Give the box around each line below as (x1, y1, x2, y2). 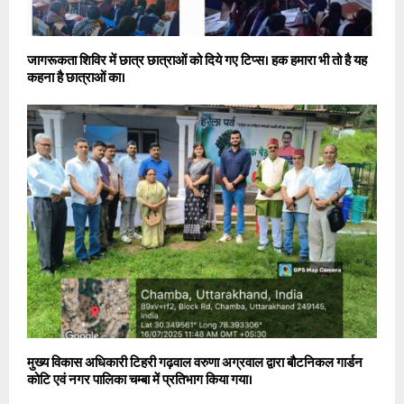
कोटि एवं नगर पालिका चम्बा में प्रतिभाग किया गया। (27, 368, 252, 391)
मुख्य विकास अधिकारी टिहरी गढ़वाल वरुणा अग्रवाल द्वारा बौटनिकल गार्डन (27, 351, 363, 374)
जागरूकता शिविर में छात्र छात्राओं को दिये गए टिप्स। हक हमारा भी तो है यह (27, 50, 367, 72)
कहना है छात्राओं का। (27, 67, 125, 89)
